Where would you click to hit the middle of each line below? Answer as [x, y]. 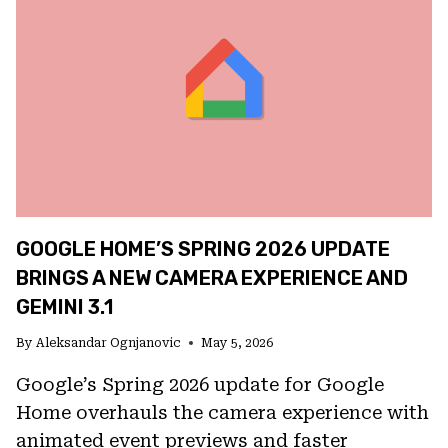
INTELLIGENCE [184, 204]
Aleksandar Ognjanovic [109, 342]
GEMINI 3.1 [64, 306]
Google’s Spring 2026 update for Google [200, 384]
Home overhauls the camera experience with [222, 412]
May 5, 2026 [237, 342]
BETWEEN [160, 20]
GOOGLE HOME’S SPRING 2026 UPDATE [203, 248]
